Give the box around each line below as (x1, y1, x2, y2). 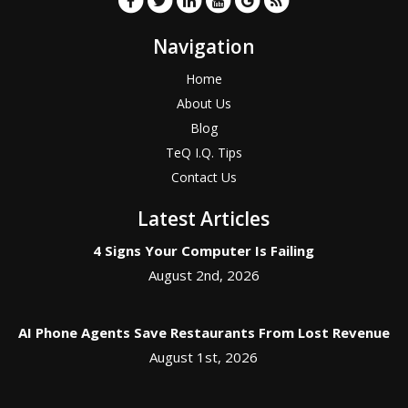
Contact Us (170, 168, 237, 187)
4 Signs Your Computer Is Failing (93, 241, 315, 260)
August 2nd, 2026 (148, 266, 260, 285)
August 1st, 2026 (149, 348, 259, 367)
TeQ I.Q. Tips (165, 144, 242, 162)
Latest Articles (138, 206, 270, 232)
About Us (176, 95, 231, 113)
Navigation (152, 34, 255, 60)
